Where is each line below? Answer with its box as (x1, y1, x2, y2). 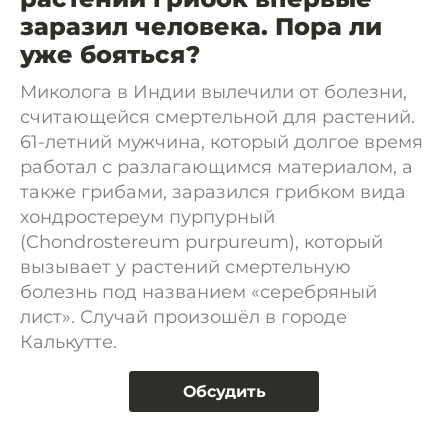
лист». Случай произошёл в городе (20, 306, 347, 328)
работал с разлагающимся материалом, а (20, 156, 413, 178)
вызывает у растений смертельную (20, 256, 351, 278)
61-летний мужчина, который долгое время (20, 131, 423, 153)
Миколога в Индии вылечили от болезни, (20, 81, 407, 103)
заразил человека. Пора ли (20, 12, 382, 41)
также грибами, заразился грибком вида (20, 181, 406, 203)
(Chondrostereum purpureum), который (20, 231, 383, 253)
